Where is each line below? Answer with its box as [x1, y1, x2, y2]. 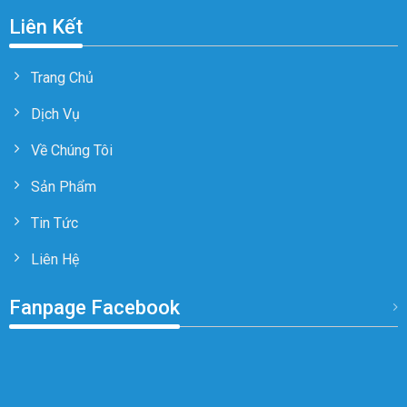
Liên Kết [8, 15, 83, 38]
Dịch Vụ [30, 105, 80, 124]
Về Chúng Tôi [30, 142, 113, 160]
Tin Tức [30, 214, 78, 233]
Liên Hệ [30, 251, 79, 269]
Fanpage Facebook [8, 295, 180, 319]
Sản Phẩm [30, 178, 96, 196]
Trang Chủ [30, 69, 94, 87]
